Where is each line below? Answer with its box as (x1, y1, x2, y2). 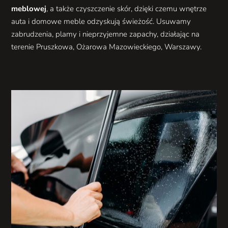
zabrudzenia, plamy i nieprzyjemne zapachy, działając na (11, 28, 200, 39)
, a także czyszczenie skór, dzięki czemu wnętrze (46, 3, 207, 14)
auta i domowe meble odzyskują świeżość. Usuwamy (11, 16, 191, 26)
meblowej (11, 3, 47, 14)
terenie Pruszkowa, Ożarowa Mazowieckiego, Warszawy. (11, 41, 202, 52)
